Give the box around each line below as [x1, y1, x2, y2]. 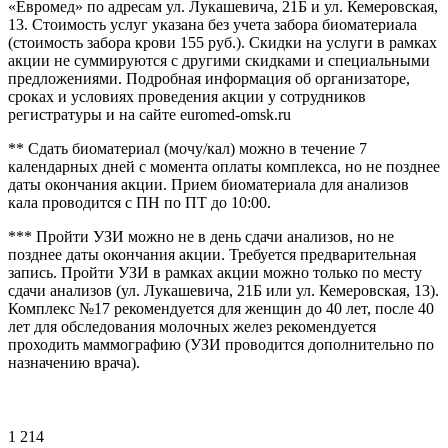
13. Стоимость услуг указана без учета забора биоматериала [8, 15, 417, 33]
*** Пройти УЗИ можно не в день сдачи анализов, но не [8, 227, 394, 245]
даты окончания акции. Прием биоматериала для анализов [8, 175, 409, 193]
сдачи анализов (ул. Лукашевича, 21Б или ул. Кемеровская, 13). [8, 281, 439, 299]
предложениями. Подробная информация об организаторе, [8, 69, 410, 87]
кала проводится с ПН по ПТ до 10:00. [8, 193, 271, 211]
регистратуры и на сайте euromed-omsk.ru [8, 105, 291, 123]
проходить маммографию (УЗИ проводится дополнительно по [8, 335, 434, 353]
